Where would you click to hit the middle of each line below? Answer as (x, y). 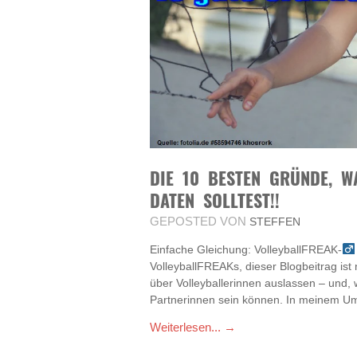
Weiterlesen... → (193, 327)
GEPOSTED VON (198, 221)
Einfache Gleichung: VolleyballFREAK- (246, 249)
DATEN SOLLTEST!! (215, 200)
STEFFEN (273, 221)
